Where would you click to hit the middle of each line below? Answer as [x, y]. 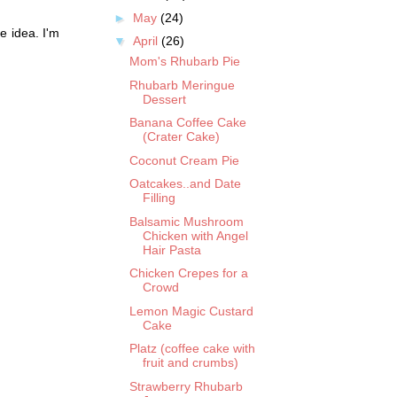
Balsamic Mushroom [186, 221]
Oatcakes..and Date [185, 184]
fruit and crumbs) [190, 363]
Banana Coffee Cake [187, 123]
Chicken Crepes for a [188, 273]
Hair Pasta [171, 249]
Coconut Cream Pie [184, 160]
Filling [159, 198]
